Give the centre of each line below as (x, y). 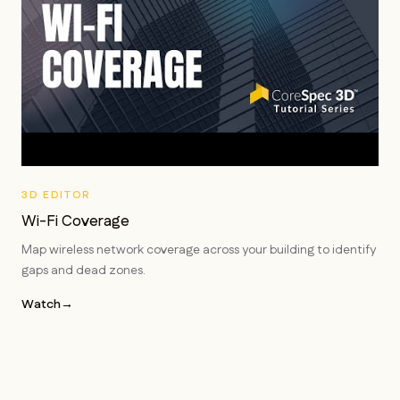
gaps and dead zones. (83, 271)
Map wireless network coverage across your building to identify (199, 250)
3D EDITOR (57, 195)
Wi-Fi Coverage (75, 221)
